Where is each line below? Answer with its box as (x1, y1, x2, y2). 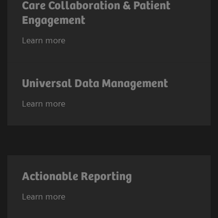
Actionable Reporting (22, 170, 132, 184)
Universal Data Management (22, 77, 168, 91)
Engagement (22, 14, 85, 28)
